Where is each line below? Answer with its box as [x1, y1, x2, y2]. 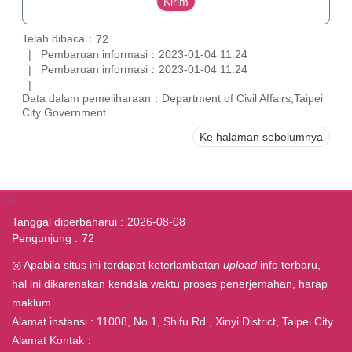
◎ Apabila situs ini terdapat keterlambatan [12, 258, 223, 271]
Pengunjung [12, 231, 71, 244]
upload [223, 258, 257, 271]
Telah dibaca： [22, 31, 96, 45]
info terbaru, [257, 258, 321, 271]
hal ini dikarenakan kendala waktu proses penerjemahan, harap [12, 277, 328, 290]
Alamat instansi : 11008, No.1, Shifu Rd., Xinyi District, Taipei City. [12, 314, 335, 328]
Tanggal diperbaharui [12, 214, 117, 228]
